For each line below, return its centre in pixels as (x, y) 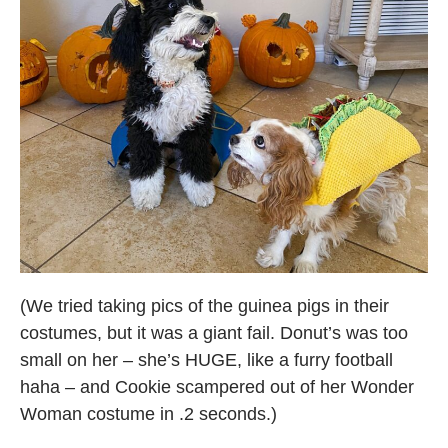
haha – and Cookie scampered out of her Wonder (217, 387)
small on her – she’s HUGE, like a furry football (206, 360)
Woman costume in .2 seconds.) (151, 414)
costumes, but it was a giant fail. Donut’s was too (214, 333)
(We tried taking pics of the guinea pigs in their (204, 306)
